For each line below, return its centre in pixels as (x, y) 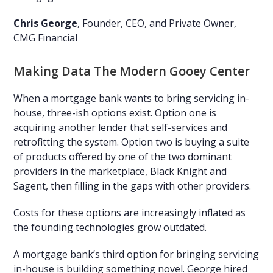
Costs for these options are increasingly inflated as (130, 212)
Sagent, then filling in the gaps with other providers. (133, 186)
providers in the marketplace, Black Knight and (120, 171)
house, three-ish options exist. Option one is (115, 112)
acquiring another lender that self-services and (121, 127)
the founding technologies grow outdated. (110, 227)
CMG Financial (46, 37)
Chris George (46, 23)
